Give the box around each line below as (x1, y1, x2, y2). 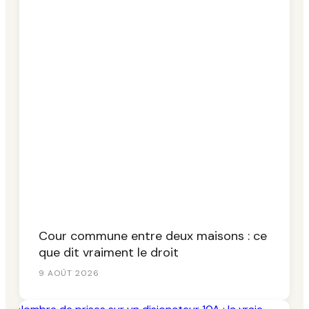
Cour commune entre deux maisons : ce (39, 227, 267, 244)
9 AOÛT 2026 (39, 267, 99, 279)
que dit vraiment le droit (39, 243, 179, 261)
